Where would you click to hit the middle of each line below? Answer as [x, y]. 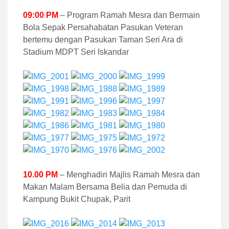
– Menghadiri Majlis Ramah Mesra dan [130, 174]
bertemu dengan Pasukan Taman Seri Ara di [103, 39]
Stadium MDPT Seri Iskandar [76, 52]
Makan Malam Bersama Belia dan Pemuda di [105, 187]
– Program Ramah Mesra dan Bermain [129, 15]
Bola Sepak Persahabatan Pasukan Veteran [103, 27]
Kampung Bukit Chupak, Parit [77, 199]
